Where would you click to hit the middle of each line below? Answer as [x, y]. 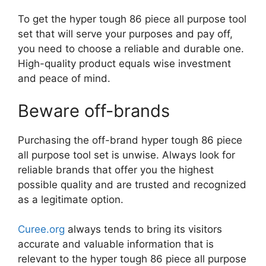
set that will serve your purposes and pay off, [125, 34]
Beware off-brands [94, 110]
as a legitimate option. [71, 199]
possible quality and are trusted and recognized [132, 184]
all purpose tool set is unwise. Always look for [126, 155]
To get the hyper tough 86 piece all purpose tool [132, 19]
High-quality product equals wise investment [124, 63]
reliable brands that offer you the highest [116, 170]
